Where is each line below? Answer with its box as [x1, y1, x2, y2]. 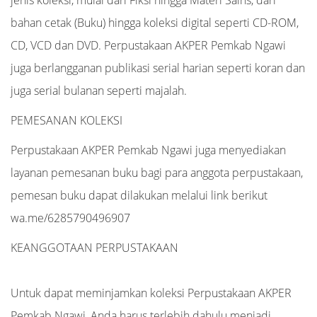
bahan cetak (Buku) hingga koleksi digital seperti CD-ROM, [11, 15, 299, 30]
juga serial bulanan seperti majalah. [11, 83, 187, 98]
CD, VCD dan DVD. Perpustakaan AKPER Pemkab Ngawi [11, 38, 286, 53]
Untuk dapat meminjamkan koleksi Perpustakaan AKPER [11, 285, 292, 301]
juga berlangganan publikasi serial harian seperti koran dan [11, 60, 305, 76]
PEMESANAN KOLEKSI [11, 113, 122, 128]
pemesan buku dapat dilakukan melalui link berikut [11, 188, 267, 203]
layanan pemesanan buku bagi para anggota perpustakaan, [11, 165, 303, 180]
